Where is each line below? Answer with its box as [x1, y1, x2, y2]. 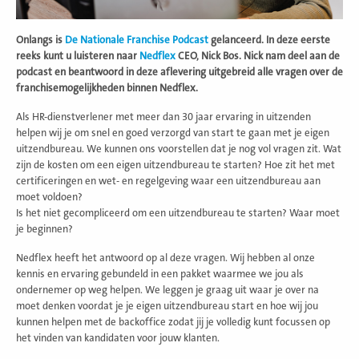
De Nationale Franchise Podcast [65, 34, 208, 46]
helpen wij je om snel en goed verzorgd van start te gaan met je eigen [16, 127, 329, 139]
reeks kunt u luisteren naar [16, 50, 139, 62]
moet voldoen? [16, 191, 83, 203]
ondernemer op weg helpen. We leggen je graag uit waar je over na [16, 284, 319, 296]
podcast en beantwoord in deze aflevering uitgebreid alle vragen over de [16, 66, 343, 78]
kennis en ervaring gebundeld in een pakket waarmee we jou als [16, 268, 304, 280]
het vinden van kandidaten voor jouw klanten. [16, 332, 220, 344]
